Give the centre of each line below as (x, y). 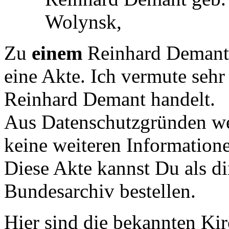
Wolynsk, (83, 21)
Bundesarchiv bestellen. (100, 191)
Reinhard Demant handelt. (110, 99)
